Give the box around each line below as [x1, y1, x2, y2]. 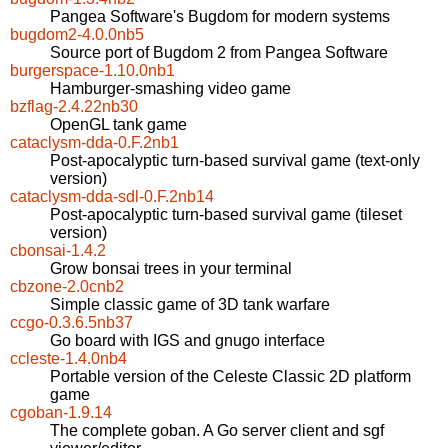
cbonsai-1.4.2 [10, 242, 106, 260]
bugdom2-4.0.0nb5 [10, 26, 144, 44]
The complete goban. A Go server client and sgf [50, 422, 384, 440]
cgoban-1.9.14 [10, 404, 112, 422]
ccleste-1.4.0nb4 [10, 350, 127, 368]
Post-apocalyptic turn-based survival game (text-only [50, 152, 420, 170]
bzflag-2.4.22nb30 [10, 98, 138, 116]
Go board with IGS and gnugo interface [50, 332, 325, 350]
